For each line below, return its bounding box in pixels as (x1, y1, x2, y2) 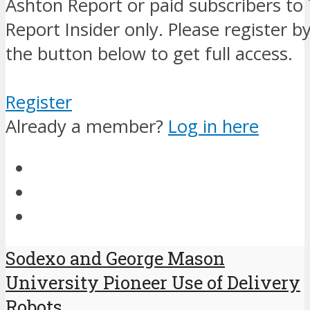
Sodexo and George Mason (6, 246, 225, 271)
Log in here (168, 114, 259, 139)
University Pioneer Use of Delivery (6, 271, 300, 295)
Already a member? (6, 114, 168, 139)
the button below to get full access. (6, 42, 293, 66)
